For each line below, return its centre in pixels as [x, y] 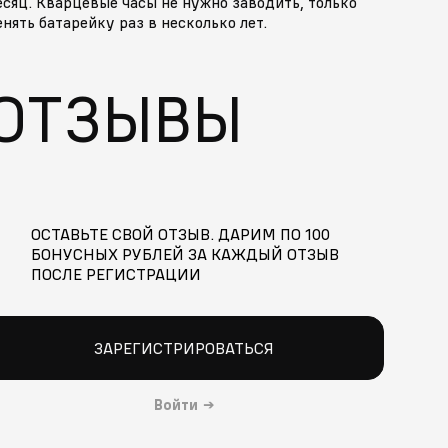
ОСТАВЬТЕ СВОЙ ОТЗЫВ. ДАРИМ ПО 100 [181, 233]
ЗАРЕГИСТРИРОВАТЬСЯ [184, 347]
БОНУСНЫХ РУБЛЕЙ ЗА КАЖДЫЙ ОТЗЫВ [185, 253]
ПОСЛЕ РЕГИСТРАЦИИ [116, 273]
